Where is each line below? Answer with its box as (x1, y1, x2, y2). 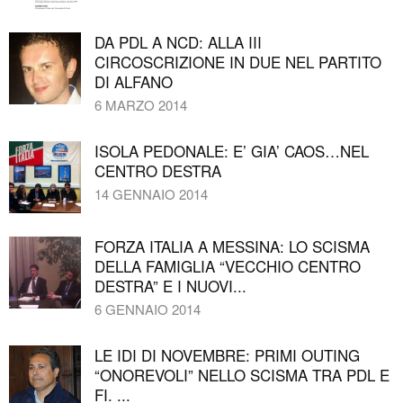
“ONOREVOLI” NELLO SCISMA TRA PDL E (94, 363, 390, 386)
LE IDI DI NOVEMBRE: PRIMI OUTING (94, 343, 360, 366)
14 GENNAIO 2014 (94, 184, 208, 203)
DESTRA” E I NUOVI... (94, 273, 246, 297)
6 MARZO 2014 (94, 94, 187, 114)
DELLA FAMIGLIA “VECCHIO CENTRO (94, 254, 361, 277)
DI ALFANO (94, 69, 173, 93)
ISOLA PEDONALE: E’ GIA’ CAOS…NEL (94, 139, 369, 162)
